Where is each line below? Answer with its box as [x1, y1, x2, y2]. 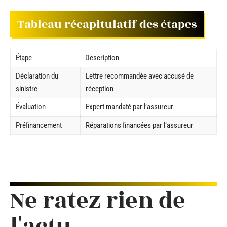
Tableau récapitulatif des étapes [17, 15, 197, 33]
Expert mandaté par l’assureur [86, 102, 173, 111]
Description [85, 53, 119, 62]
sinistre [16, 84, 37, 93]
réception [86, 84, 113, 93]
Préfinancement [16, 121, 62, 130]
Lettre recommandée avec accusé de [86, 71, 194, 81]
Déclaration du [16, 71, 58, 81]
